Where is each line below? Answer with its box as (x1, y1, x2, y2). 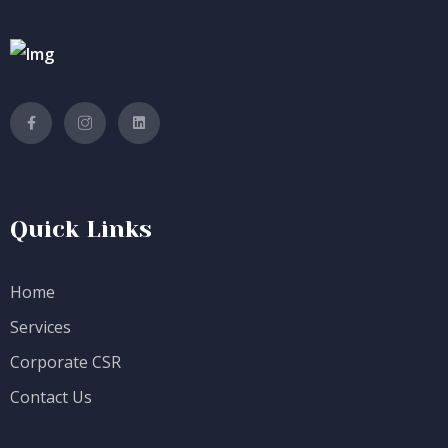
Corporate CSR (10, 350, 121, 373)
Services (10, 315, 71, 338)
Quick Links (10, 214, 152, 243)
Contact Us (10, 385, 92, 408)
